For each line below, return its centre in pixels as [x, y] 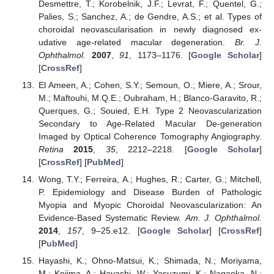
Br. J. [249, 42]
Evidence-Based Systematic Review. [112, 218]
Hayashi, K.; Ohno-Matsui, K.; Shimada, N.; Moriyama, [150, 261]
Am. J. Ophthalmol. [224, 218]
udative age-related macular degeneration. [137, 42]
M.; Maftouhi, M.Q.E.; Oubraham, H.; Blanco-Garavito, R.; [150, 98]
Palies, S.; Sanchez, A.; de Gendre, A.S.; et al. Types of [150, 16]
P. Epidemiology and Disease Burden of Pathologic [150, 192]
